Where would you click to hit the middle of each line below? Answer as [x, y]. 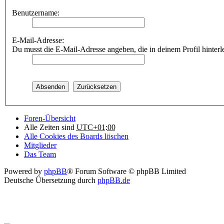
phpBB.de [114, 180]
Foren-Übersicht [50, 118]
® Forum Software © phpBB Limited [126, 171]
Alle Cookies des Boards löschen [76, 136]
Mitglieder [40, 145]
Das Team [40, 154]
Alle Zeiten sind [50, 127]
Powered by [24, 171]
